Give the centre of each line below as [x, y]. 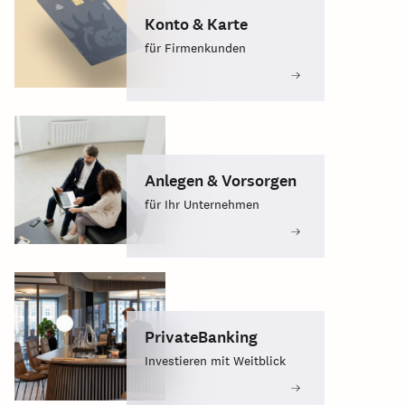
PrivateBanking [202, 337]
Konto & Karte [197, 24]
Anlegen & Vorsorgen [221, 180]
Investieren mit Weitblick [216, 360]
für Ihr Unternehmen [202, 204]
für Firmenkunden [196, 47]
